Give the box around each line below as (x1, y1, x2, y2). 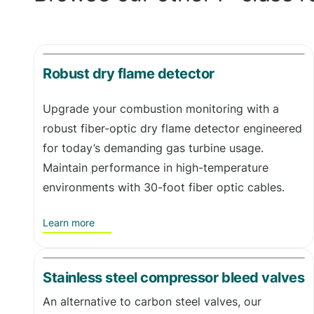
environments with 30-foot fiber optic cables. (43, 179, 285, 194)
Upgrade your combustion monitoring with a (43, 101, 279, 116)
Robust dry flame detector (43, 64, 214, 82)
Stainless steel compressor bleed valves (43, 268, 305, 286)
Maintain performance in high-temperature (43, 160, 268, 175)
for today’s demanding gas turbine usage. (43, 140, 264, 155)
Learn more (43, 216, 95, 228)
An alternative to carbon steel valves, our (43, 294, 261, 308)
